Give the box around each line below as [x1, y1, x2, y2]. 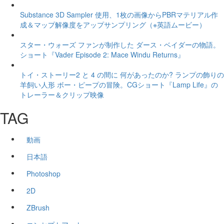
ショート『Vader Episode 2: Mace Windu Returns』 [20, 49, 184, 60]
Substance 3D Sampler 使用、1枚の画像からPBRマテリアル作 [20, 9, 218, 20]
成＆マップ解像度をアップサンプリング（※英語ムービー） [20, 19, 206, 30]
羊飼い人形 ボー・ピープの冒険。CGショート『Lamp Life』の [20, 79, 218, 90]
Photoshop [26, 168, 60, 179]
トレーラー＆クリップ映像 [20, 89, 104, 100]
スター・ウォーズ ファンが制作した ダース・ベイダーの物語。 [20, 39, 220, 50]
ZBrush [26, 202, 49, 213]
